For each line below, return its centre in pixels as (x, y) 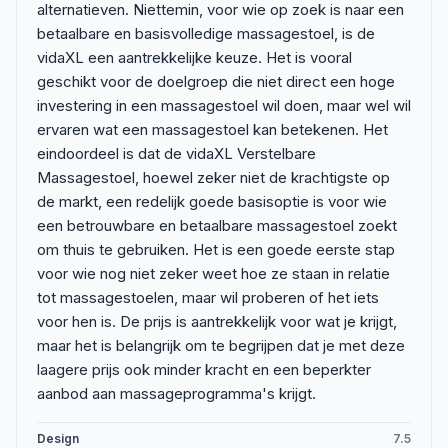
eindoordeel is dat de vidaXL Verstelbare (176, 153)
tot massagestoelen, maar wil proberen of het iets (208, 297)
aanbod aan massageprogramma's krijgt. (176, 393)
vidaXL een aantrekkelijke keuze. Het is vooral (194, 57)
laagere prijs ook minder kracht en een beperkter (204, 369)
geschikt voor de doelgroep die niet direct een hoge (216, 81)
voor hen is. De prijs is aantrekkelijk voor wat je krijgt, (217, 321)
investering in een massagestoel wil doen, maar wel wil (224, 105)
